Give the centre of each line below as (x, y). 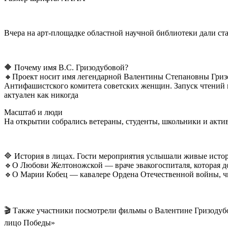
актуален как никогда (41, 95)
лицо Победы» (30, 222)
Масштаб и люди (33, 112)
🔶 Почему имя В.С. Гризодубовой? (66, 67)
